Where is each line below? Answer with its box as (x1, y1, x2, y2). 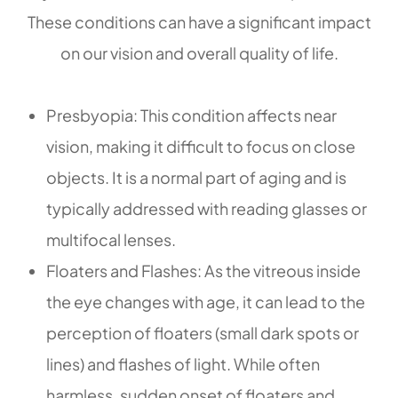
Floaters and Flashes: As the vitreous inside (46, 259, 362, 281)
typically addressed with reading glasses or (46, 197, 368, 219)
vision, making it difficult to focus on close (46, 135, 356, 156)
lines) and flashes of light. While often (46, 353, 321, 374)
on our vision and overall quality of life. (60, 42, 338, 63)
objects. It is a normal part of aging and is (46, 166, 347, 187)
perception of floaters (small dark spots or (46, 322, 360, 343)
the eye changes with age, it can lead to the (46, 291, 366, 312)
